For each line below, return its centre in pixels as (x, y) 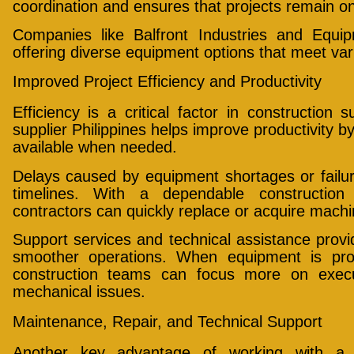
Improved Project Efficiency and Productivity (167, 82)
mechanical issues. (79, 292)
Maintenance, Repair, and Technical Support (167, 321)
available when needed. (94, 147)
